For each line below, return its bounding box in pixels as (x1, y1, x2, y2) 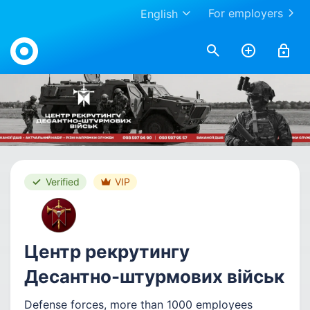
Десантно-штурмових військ (24, 266, 284, 287)
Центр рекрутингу (24, 241, 190, 262)
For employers (208, 6, 283, 20)
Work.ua (10, 29, 52, 43)
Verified (46, 176, 80, 188)
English (140, 7, 178, 21)
